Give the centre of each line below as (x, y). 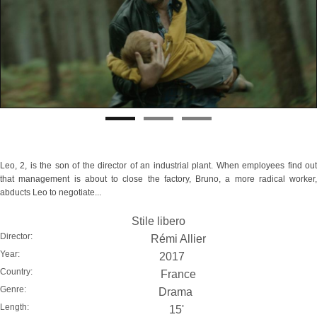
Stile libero (158, 221)
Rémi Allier (178, 238)
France (178, 274)
